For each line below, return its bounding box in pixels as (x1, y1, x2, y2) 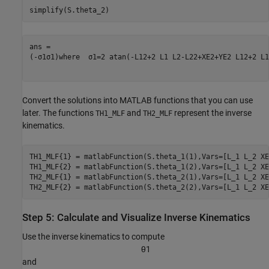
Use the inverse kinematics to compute (22, 231, 165, 241)
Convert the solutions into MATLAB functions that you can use (22, 95, 253, 106)
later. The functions (22, 108, 95, 118)
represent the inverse (172, 108, 252, 118)
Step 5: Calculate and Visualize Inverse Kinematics (22, 212, 250, 224)
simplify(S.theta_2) (29, 5, 109, 14)
